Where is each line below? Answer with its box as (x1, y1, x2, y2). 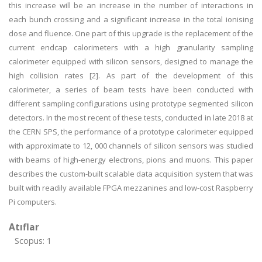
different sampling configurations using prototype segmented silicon (9, 98, 253, 109)
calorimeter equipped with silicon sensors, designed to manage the (9, 56, 253, 67)
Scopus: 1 (15, 235, 51, 246)
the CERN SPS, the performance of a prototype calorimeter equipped (9, 126, 253, 137)
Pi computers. (9, 196, 57, 207)
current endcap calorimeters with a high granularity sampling (9, 42, 253, 53)
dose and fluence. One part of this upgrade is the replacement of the (9, 28, 253, 39)
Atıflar (9, 220, 39, 233)
